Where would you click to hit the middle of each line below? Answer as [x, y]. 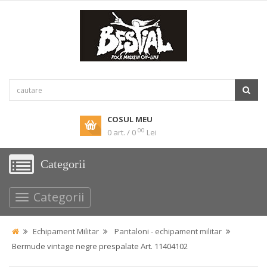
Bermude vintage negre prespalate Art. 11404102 [100, 246]
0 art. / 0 [122, 132]
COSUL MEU [130, 119]
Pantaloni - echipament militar [168, 231]
